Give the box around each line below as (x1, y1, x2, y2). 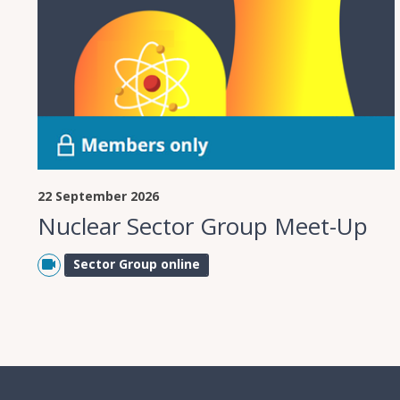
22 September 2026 (37, 187, 159, 205)
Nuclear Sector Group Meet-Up (37, 210, 368, 243)
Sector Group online (73, 255, 200, 273)
